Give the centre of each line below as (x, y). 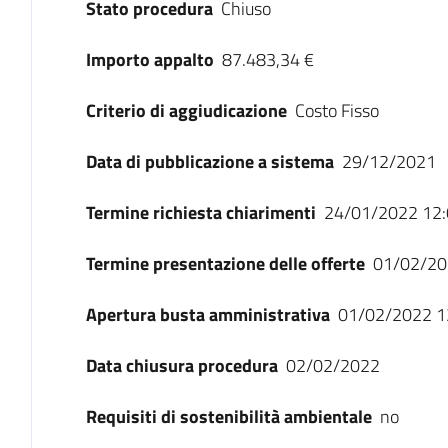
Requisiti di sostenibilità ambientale (228, 416)
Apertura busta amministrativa (207, 314)
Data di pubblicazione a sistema (209, 161)
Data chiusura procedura (181, 365)
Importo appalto (149, 59)
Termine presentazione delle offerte (225, 263)
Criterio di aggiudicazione (186, 110)
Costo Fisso (336, 110)
